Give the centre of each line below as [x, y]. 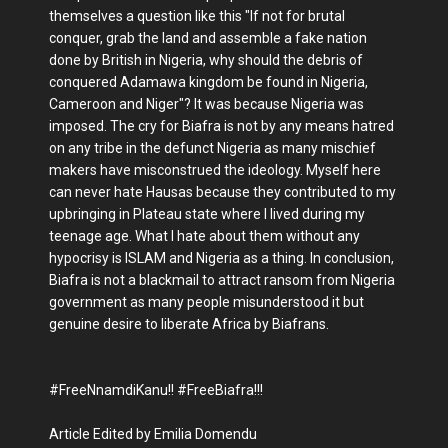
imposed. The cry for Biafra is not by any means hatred [221, 126]
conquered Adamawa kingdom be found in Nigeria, [208, 82]
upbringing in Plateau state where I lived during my [207, 214]
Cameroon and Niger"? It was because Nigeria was [206, 104]
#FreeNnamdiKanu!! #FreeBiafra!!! [156, 390]
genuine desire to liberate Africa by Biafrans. [189, 324]
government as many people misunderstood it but [206, 302]
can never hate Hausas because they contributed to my [222, 192]
